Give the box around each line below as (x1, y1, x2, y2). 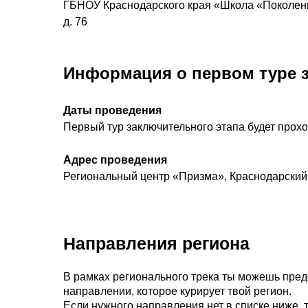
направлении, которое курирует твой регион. (63, 285, 291, 297)
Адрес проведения (63, 154, 167, 166)
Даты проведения (63, 104, 162, 116)
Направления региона (63, 234, 250, 253)
